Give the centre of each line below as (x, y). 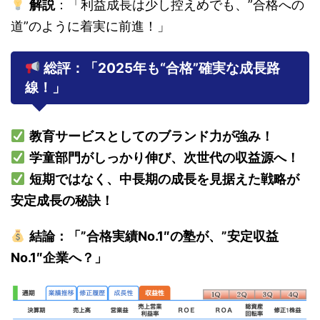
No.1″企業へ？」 (59, 258)
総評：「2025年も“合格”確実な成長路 (160, 69)
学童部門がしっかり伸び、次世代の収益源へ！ (164, 158)
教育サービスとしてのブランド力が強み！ (151, 136)
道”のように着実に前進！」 (90, 26)
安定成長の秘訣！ (62, 201)
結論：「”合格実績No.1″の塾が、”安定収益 (154, 236)
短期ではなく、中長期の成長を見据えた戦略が (164, 179)
